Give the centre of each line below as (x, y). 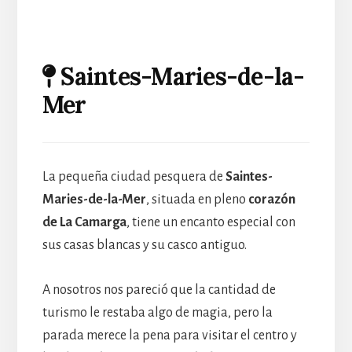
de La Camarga (84, 223)
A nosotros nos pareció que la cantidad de (159, 290)
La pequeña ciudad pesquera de (134, 177)
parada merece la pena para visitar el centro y (169, 336)
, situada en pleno (197, 200)
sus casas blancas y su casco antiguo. (144, 246)
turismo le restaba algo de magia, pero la (157, 313)
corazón (271, 200)
